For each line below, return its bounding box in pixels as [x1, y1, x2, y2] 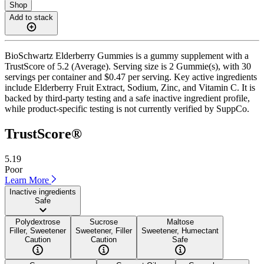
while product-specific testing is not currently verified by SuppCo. [5, 103, 249, 114]
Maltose [166, 217, 194, 226]
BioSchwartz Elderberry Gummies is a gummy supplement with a [5, 50, 249, 61]
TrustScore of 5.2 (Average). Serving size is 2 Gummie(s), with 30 [5, 61, 251, 71]
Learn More [5, 174, 51, 185]
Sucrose [90, 217, 118, 226]
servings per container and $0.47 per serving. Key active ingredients [5, 71, 257, 82]
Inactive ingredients [9, 187, 76, 196]
